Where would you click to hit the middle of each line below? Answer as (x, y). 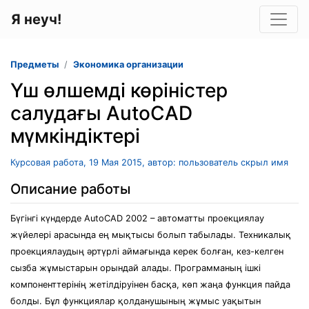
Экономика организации (128, 64)
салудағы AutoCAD (101, 113)
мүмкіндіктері (75, 136)
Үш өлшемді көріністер (119, 90)
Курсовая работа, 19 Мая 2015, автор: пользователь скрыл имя (149, 162)
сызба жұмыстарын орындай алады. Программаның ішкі (136, 268)
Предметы (34, 64)
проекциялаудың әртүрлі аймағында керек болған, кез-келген (147, 251)
